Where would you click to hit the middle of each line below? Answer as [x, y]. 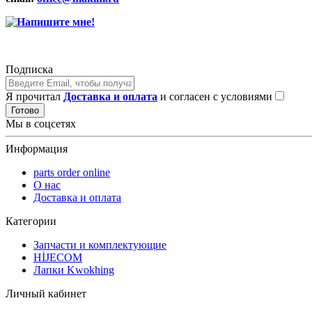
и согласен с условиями [216, 97]
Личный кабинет [46, 294]
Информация [37, 149]
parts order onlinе [72, 173]
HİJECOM [58, 258]
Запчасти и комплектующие [100, 245]
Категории [31, 221]
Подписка [29, 70]
